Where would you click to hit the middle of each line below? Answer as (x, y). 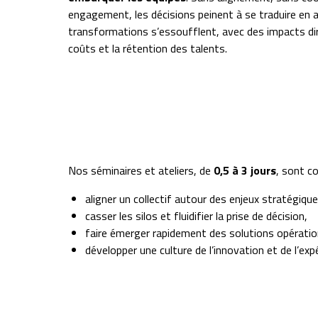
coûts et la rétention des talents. (148, 48)
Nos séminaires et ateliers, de (141, 170)
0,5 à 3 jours (245, 170)
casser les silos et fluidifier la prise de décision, (196, 216)
